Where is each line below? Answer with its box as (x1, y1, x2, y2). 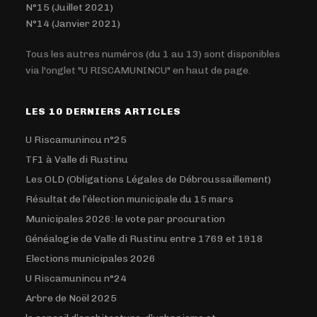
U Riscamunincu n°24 (25, 272, 127, 284)
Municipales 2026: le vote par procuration (25, 212, 226, 225)
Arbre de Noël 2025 (25, 292, 117, 304)
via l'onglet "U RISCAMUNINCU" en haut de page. (25, 64, 251, 76)
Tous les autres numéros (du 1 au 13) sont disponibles (25, 47, 281, 60)
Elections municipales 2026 (25, 252, 156, 265)
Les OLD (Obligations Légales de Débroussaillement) (25, 173, 272, 185)
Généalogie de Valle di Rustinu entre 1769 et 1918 (25, 232, 264, 245)
